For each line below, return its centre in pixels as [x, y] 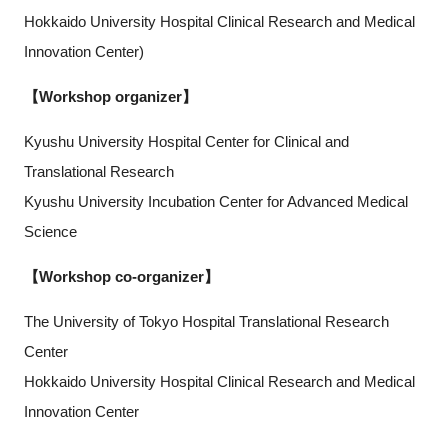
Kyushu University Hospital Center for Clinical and [186, 141]
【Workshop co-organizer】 [121, 276]
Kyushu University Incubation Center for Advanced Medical [215, 201]
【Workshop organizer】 [110, 96]
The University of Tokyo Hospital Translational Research [206, 321]
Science [50, 231]
